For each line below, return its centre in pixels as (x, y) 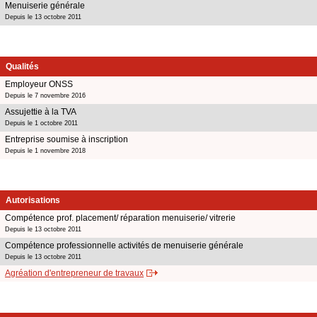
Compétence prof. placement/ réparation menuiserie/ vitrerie (120, 218)
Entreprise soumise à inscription (67, 139)
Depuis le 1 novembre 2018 (45, 150)
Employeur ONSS (39, 84)
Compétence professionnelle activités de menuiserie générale (124, 245)
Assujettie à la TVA (41, 111)
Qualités (22, 66)
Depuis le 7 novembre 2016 (45, 95)
